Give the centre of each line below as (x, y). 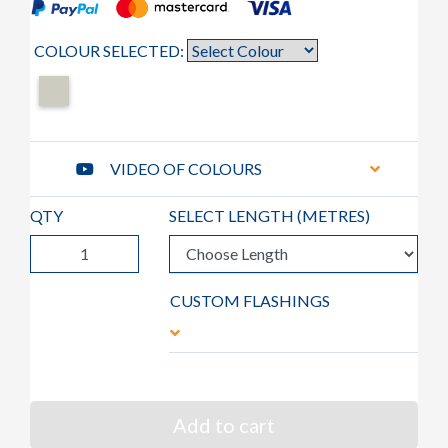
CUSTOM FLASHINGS (250, 300)
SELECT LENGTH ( (236, 215)
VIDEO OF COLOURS (186, 168)
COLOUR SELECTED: (110, 50)
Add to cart (224, 424)
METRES (334, 215)
